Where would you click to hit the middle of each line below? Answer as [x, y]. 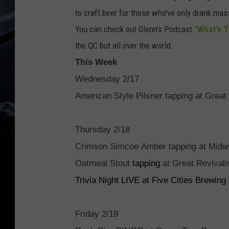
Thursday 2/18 [102, 130]
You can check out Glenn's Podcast [135, 29]
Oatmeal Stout [102, 164]
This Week [96, 62]
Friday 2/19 [97, 214]
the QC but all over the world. [124, 46]
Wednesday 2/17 [107, 79]
